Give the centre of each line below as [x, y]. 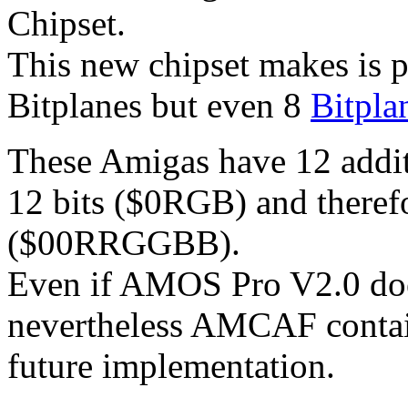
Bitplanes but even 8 [159, 105]
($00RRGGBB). [124, 242]
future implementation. [171, 365]
